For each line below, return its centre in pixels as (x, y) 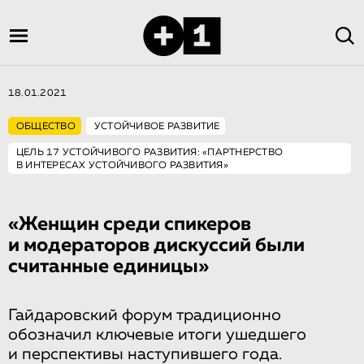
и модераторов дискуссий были (156, 245)
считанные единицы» (108, 266)
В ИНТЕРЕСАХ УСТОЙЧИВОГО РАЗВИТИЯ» (122, 166)
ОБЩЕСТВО (46, 127)
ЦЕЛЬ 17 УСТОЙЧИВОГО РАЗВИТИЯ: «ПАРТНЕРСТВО (150, 153)
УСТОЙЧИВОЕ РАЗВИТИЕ (157, 127)
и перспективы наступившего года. (145, 354)
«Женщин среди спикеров (130, 224)
